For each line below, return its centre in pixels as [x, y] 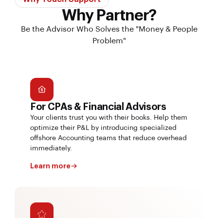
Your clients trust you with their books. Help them [109, 118]
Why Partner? [109, 15]
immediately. [51, 148]
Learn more [50, 166]
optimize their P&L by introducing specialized [103, 128]
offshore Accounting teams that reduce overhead [109, 138]
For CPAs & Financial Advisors [98, 107]
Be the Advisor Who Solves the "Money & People [109, 29]
